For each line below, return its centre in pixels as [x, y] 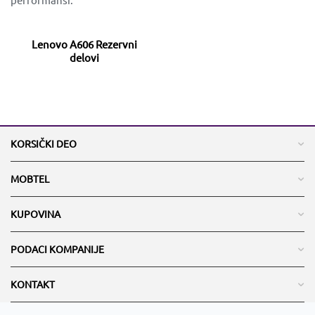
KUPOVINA [36, 213]
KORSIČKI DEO [44, 143]
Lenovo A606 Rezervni [84, 44]
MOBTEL [30, 178]
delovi [84, 57]
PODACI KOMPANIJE [57, 249]
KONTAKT [33, 284]
